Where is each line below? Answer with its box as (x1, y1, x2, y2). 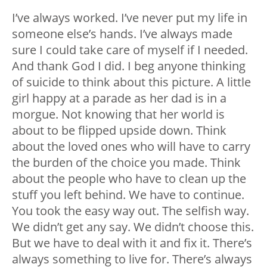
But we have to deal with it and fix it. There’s (12, 235, 252, 252)
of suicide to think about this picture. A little (12, 74, 251, 91)
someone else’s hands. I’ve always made (12, 26, 232, 42)
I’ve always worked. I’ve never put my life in (12, 10, 247, 26)
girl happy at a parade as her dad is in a (12, 90, 226, 107)
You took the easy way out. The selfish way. (12, 203, 249, 219)
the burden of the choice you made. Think (12, 154, 241, 171)
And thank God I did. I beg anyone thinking (12, 58, 246, 74)
